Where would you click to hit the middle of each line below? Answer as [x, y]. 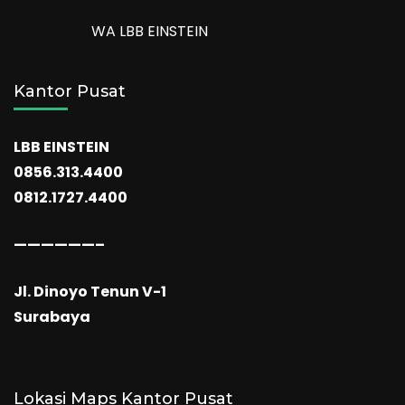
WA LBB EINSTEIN [149, 32]
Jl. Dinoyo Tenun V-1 [90, 292]
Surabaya [52, 317]
